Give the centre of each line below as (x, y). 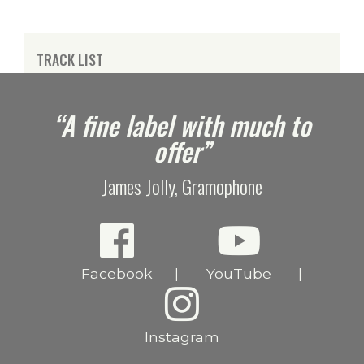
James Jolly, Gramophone (182, 186)
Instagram (182, 337)
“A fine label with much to (182, 125)
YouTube (238, 274)
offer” (182, 151)
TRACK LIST (70, 60)
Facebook (117, 274)
